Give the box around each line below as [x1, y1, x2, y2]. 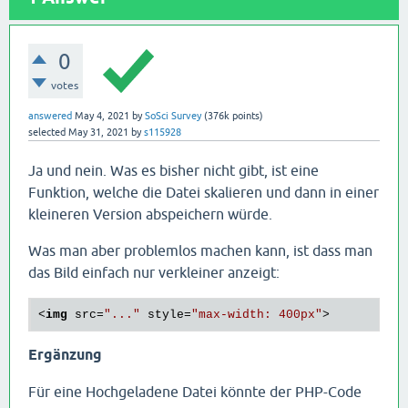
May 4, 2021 [75, 110, 129, 121]
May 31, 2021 [68, 127, 128, 138]
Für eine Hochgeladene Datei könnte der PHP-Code [28, 383, 362, 401]
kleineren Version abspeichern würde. [28, 206, 272, 222]
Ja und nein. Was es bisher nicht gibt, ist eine [28, 162, 319, 178]
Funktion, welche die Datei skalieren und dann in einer [28, 184, 379, 200]
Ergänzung [28, 346, 102, 364]
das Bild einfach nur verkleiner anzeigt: [28, 264, 280, 280]
